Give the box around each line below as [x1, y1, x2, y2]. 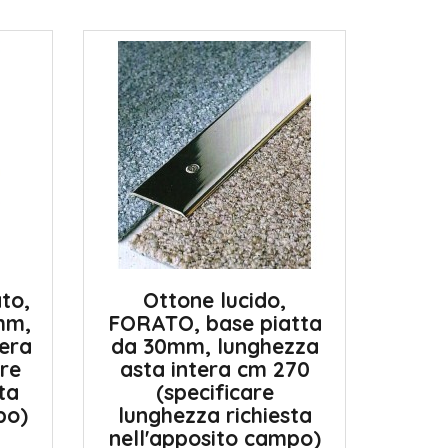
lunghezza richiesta [117, 402, 312, 428]
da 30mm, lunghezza [110, 333, 319, 359]
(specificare [155, 379, 274, 405]
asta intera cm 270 [119, 356, 310, 382]
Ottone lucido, [143, 287, 287, 313]
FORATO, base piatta [107, 310, 322, 336]
